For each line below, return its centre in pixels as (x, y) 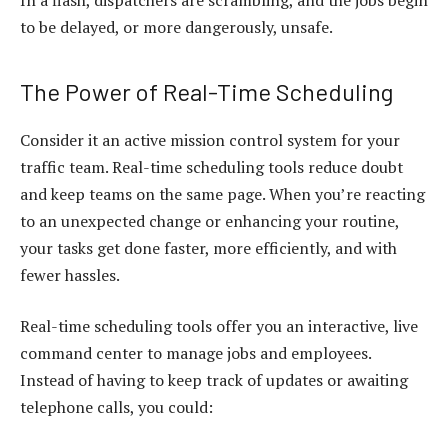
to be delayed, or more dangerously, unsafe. (176, 27)
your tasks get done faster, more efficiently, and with (208, 247)
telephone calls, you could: (116, 407)
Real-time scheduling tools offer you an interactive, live (219, 326)
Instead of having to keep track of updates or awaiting (214, 380)
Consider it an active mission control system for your (210, 139)
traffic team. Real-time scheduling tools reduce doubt (211, 166)
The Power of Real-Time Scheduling (206, 91)
